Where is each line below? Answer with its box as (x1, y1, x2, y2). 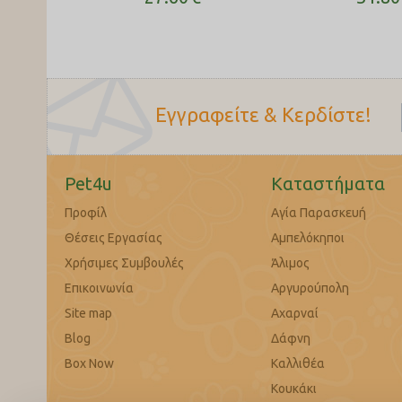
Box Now (65, 356, 114, 371)
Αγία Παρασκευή (270, 205, 366, 220)
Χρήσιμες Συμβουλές (65, 256, 184, 270)
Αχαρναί (270, 306, 319, 320)
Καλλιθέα (270, 356, 325, 371)
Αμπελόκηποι (270, 231, 345, 245)
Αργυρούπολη (270, 281, 349, 295)
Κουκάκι (270, 381, 317, 396)
